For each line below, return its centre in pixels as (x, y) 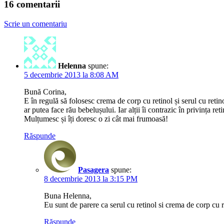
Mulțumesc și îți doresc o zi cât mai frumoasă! (96, 118)
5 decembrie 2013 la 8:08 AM (71, 74)
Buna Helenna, (68, 195)
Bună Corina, (45, 91)
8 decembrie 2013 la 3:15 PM (91, 178)
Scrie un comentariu (35, 23)
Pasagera (93, 169)
